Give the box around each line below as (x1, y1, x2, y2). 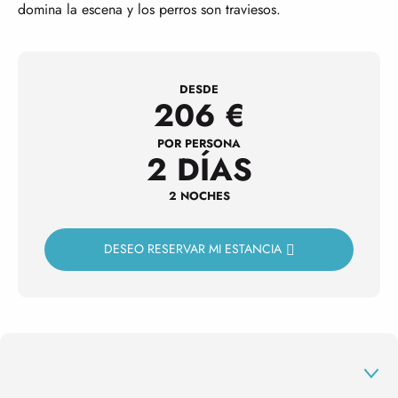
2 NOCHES (168, 187, 230, 204)
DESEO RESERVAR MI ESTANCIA (103, 240, 282, 259)
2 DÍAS (146, 147, 252, 192)
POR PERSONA (157, 135, 241, 152)
